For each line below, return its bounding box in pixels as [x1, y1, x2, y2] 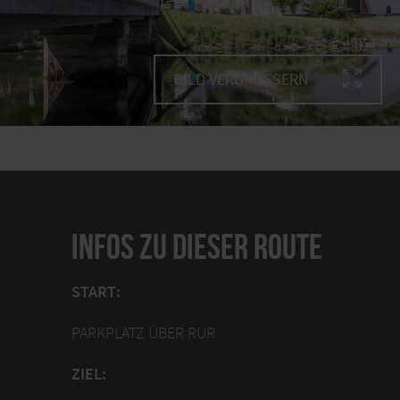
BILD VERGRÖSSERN [173, 69, 298, 90]
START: [71, 281, 121, 304]
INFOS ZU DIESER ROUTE [71, 226, 322, 266]
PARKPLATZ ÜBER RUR [71, 322, 215, 344]
